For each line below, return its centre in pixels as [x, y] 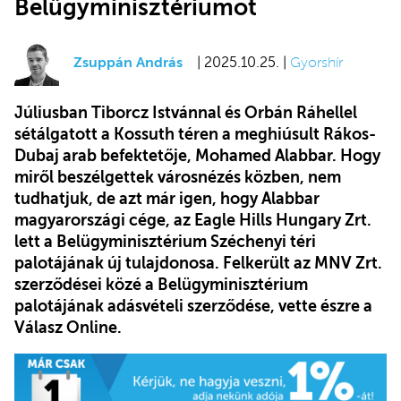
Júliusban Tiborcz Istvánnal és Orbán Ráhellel [186, 112]
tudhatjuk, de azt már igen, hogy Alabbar [167, 198]
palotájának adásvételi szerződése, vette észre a [193, 306]
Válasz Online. [68, 327]
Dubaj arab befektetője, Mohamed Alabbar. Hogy [197, 155]
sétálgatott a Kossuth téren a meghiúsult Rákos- [195, 134]
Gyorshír [316, 63]
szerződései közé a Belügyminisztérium [161, 284]
